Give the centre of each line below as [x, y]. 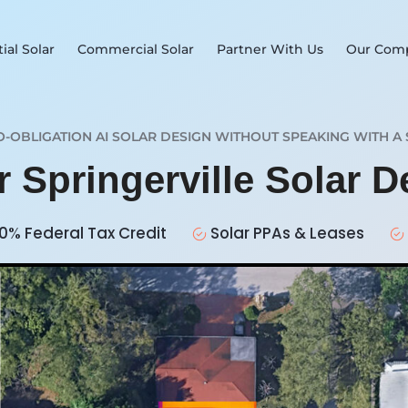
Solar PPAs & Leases [298, 233]
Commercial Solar [136, 49]
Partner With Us [270, 49]
